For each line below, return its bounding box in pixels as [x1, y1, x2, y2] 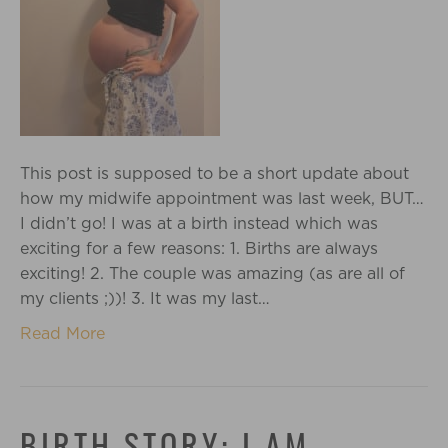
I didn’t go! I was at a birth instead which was [20, 214, 378, 233]
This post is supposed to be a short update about [20, 164, 409, 183]
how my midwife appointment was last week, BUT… [20, 189, 424, 208]
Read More [20, 324, 105, 343]
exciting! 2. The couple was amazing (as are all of [20, 264, 405, 283]
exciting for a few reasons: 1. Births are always [20, 239, 378, 258]
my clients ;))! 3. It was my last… [20, 289, 270, 308]
